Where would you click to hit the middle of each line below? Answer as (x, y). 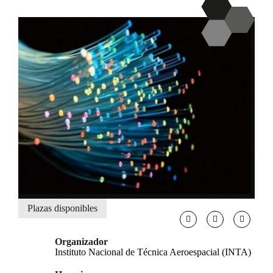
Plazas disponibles (62, 208)
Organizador (81, 241)
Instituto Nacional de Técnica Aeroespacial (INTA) (153, 252)
